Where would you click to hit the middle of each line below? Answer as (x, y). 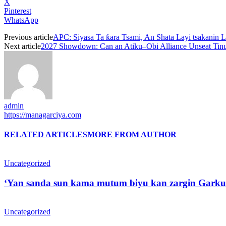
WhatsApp (21, 20)
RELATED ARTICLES (46, 135)
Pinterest (18, 11)
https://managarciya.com (43, 115)
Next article (22, 46)
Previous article (29, 37)
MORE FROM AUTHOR (132, 135)
